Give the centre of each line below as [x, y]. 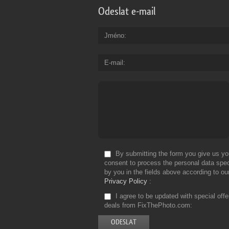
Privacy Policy [126, 181]
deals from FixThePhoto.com [147, 205]
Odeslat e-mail [127, 12]
